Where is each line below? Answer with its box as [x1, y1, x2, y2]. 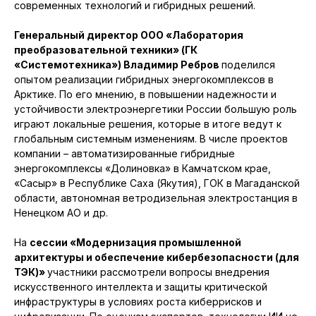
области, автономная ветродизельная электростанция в [14, 192, 298, 205]
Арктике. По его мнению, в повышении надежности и [14, 88, 276, 101]
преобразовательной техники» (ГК [14, 44, 197, 56]
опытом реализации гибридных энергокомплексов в [14, 73, 274, 86]
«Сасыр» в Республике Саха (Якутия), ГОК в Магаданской [14, 177, 300, 190]
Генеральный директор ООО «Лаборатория [14, 29, 243, 42]
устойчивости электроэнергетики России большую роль [14, 103, 297, 116]
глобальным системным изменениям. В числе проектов [14, 133, 288, 145]
